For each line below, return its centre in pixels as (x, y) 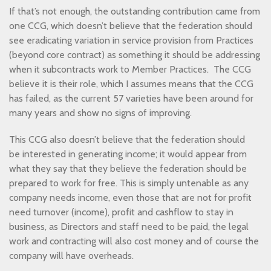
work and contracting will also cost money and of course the (134, 241)
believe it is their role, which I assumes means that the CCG (131, 84)
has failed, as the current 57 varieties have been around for (131, 98)
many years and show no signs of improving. (103, 113)
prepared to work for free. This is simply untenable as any (129, 183)
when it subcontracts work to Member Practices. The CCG (130, 69)
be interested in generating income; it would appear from (128, 154)
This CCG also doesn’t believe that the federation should (127, 139)
